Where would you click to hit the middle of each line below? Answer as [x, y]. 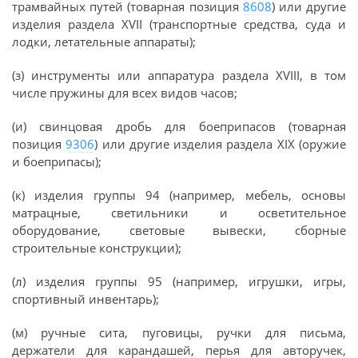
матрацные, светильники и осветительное [179, 213]
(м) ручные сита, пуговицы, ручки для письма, [179, 332]
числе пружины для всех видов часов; [125, 93]
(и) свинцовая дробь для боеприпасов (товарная [179, 126]
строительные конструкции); [97, 248]
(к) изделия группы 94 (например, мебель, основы [179, 195]
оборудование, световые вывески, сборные [179, 230]
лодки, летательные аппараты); [104, 42]
